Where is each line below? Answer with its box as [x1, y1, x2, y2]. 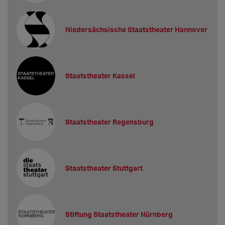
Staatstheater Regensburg [65, 118, 154, 127]
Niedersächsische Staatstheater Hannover [65, 25, 208, 34]
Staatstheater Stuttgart [65, 163, 143, 172]
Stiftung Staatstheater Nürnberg [65, 209, 173, 218]
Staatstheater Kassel [65, 71, 136, 80]
